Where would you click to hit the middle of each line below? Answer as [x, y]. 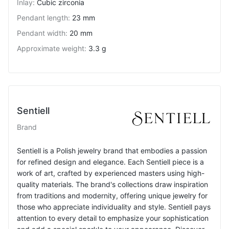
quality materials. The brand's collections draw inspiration [112, 184]
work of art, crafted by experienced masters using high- [111, 173]
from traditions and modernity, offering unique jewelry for [112, 196]
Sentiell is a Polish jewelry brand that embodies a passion [112, 151]
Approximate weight [51, 48]
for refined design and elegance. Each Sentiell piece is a [110, 162]
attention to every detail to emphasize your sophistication [113, 218]
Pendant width [41, 33]
